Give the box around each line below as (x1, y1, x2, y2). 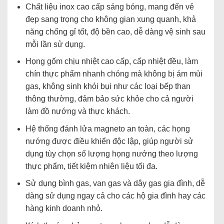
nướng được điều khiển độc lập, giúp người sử (25, 136, 193, 145)
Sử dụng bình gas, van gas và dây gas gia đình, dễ (25, 179, 205, 188)
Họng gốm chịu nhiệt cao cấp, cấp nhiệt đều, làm (25, 57, 198, 66)
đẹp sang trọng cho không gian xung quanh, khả (25, 14, 196, 23)
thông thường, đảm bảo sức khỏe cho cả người (25, 94, 193, 103)
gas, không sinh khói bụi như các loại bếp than (25, 82, 190, 91)
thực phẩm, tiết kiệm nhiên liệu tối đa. (25, 161, 157, 170)
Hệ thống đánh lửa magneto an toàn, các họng (25, 124, 190, 133)
